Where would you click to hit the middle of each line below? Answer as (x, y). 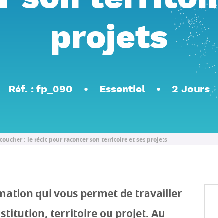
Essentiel (122, 90)
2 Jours (191, 90)
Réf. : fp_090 (41, 90)
